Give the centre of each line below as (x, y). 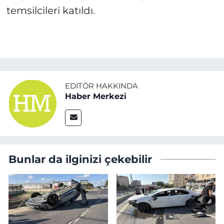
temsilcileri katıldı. (50, 11)
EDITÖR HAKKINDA (101, 86)
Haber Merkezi (96, 96)
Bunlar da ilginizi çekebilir (80, 159)
